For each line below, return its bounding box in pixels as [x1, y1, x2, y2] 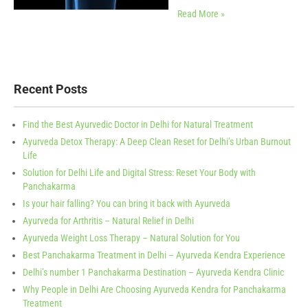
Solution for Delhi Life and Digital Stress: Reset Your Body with [23, 167, 256, 178]
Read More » [177, 8, 225, 19]
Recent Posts [14, 82, 87, 96]
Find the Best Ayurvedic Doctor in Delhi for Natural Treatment [23, 119, 253, 130]
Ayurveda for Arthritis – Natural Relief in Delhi [23, 215, 194, 226]
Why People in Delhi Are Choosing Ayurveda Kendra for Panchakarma [23, 284, 286, 295]
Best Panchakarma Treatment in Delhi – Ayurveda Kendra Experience [23, 250, 285, 261]
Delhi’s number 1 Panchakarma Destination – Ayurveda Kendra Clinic [23, 267, 284, 278]
